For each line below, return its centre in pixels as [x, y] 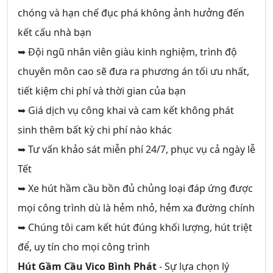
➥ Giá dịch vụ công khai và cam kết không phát [126, 110]
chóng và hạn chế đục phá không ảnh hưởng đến [131, 13]
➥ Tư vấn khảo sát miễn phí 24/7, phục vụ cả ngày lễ [136, 149]
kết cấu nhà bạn [55, 32]
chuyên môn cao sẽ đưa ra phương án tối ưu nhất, [133, 71]
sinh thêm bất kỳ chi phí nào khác [95, 130]
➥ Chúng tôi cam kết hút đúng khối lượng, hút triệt [135, 227]
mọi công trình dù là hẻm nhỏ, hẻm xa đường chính [136, 208]
